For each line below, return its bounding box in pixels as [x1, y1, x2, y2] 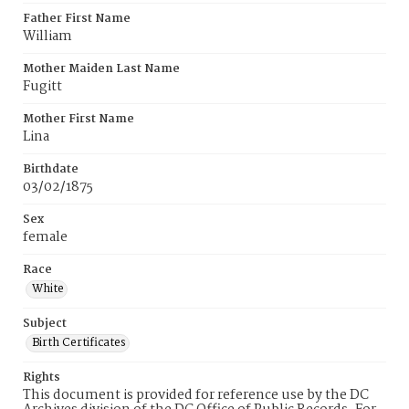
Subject [23, 314, 67, 333]
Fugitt [23, 76, 62, 98]
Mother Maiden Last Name [23, 59, 180, 79]
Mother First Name [23, 110, 134, 129]
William [23, 26, 72, 47]
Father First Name [23, 9, 131, 28]
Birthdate [23, 160, 79, 179]
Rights [23, 368, 60, 387]
